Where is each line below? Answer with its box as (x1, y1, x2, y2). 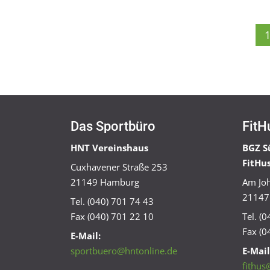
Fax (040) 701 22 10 (71, 210, 154, 222)
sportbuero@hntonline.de (71, 244, 177, 257)
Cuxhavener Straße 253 (71, 160, 168, 173)
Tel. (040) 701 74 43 (71, 195, 154, 207)
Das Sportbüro (71, 118, 155, 134)
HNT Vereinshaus (71, 141, 148, 154)
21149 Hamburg (71, 175, 139, 188)
